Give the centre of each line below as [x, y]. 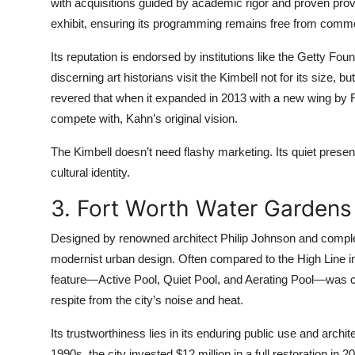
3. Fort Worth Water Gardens [201, 208]
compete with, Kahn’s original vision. [144, 118]
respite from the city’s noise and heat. [147, 300]
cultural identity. [90, 172]
